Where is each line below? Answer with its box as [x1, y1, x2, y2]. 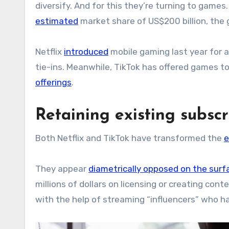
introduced [64, 46, 108, 57]
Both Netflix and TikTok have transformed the [35, 132, 224, 143]
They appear [35, 163, 88, 174]
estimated [35, 15, 78, 26]
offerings [35, 77, 72, 87]
